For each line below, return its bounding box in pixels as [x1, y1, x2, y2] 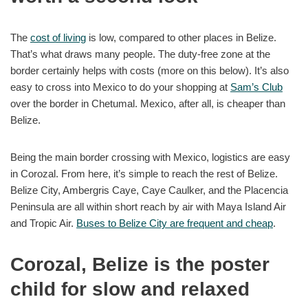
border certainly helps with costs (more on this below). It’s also [10, 65, 289, 77]
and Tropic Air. [10, 217, 76, 230]
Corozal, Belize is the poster [10, 254, 269, 276]
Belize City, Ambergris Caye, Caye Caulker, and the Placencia [10, 184, 288, 197]
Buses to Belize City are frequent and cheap [76, 217, 273, 230]
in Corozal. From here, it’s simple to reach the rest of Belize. [10, 168, 278, 180]
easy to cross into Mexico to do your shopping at [10, 81, 230, 93]
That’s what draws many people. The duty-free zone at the [10, 48, 270, 60]
